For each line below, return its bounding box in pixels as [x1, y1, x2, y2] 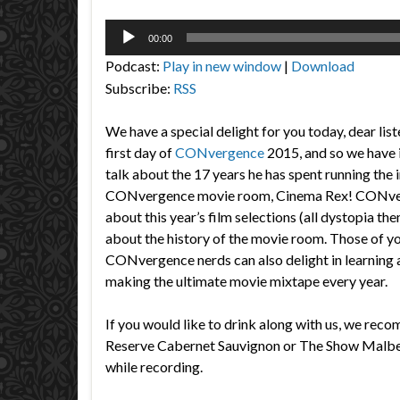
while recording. [105, 358, 203, 375]
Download [291, 57, 354, 74]
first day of [105, 144, 175, 161]
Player [104, 42, 144, 59]
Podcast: [105, 57, 162, 74]
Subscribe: [105, 79, 173, 96]
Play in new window [162, 57, 281, 74]
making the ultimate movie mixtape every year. [105, 272, 387, 289]
